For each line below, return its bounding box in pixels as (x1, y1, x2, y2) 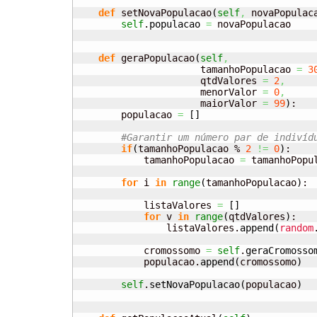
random (279, 222, 313, 234)
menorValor (76, 86, 263, 98)
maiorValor (76, 98, 263, 110)
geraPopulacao (115, 52, 195, 64)
